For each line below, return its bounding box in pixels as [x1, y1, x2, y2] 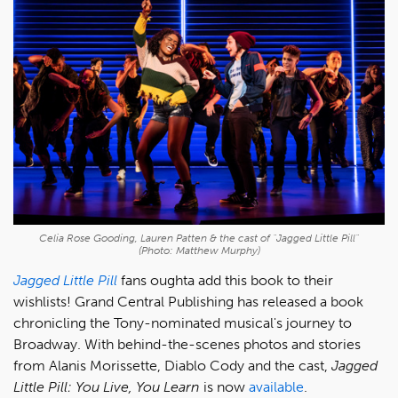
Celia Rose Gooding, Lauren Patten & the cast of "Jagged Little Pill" [39, 231, 359, 244]
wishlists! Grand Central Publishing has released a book [13, 292, 363, 310]
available [249, 378, 304, 395]
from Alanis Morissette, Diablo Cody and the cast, [13, 356, 331, 374]
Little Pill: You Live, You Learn [13, 378, 200, 395]
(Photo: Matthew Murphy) [138, 243, 260, 257]
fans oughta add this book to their [117, 271, 333, 289]
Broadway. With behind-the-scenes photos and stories [13, 335, 361, 353]
